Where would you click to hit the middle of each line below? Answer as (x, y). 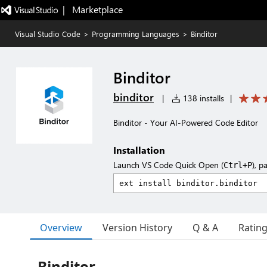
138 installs (202, 98)
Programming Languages (136, 34)
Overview (61, 227)
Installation (139, 150)
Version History (137, 228)
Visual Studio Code (48, 34)
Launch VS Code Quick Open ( (168, 165)
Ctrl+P (238, 165)
